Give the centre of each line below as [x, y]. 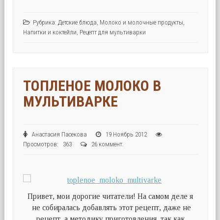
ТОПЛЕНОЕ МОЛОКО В [92, 85]
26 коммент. [107, 144]
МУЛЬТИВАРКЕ [70, 101]
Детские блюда [77, 23]
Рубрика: [45, 23]
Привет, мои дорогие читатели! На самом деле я [110, 196]
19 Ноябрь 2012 [130, 134]
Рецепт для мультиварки [112, 32]
